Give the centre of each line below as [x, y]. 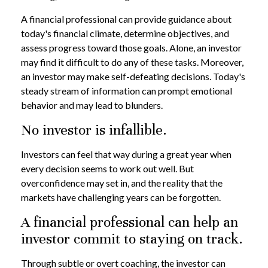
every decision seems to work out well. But [107, 168]
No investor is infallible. [94, 130]
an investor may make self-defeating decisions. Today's [133, 76]
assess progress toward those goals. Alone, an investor [131, 48]
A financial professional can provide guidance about [126, 19]
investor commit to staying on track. [132, 239]
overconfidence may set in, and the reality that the [122, 183]
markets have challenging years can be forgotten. [121, 197]
